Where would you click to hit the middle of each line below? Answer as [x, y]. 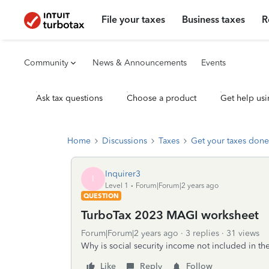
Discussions [125, 141]
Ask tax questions [69, 98]
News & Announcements [140, 63]
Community [46, 63]
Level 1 [117, 185]
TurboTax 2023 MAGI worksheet [170, 215]
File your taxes [134, 20]
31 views [243, 233]
